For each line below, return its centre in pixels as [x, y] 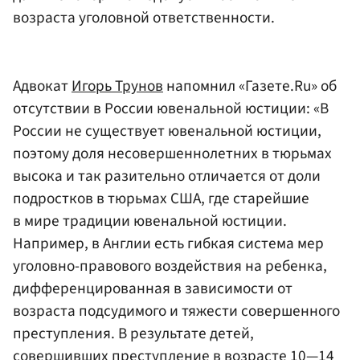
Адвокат [42, 86]
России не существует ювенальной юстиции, [167, 131]
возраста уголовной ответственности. [144, 17]
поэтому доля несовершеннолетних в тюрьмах [172, 154]
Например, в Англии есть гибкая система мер [168, 244]
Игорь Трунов [117, 86]
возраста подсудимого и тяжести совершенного [176, 311]
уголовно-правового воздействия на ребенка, [170, 266]
